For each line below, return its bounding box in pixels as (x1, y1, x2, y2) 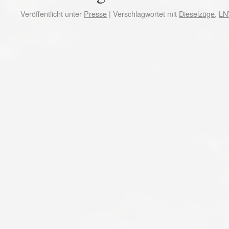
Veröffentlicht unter (20, 8, 82, 19)
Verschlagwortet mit (113, 8, 177, 19)
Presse (84, 8, 107, 19)
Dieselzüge (179, 8, 215, 19)
